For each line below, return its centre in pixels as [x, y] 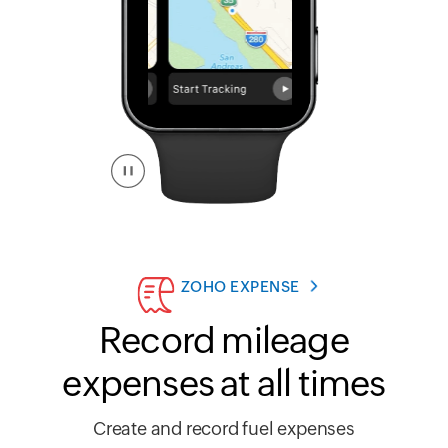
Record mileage [224, 341]
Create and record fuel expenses [224, 429]
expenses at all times [224, 384]
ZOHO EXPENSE [240, 287]
